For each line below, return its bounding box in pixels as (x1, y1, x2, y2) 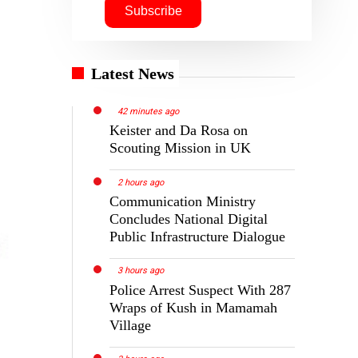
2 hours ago (117, 177, 165, 188)
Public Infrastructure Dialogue (109, 228, 286, 245)
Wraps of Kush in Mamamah (109, 299, 278, 316)
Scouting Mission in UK (109, 139, 252, 156)
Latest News (91, 64, 175, 82)
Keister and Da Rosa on (109, 121, 249, 138)
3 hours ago (117, 265, 165, 276)
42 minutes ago (117, 105, 180, 117)
